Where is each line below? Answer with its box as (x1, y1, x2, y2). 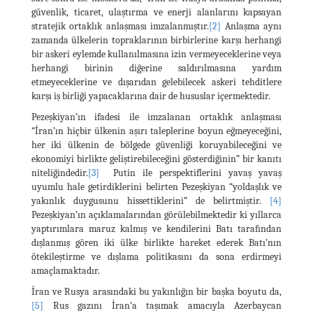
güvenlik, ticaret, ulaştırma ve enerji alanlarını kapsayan (31, 6, 282, 18)
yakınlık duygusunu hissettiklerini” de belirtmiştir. (31, 194, 270, 207)
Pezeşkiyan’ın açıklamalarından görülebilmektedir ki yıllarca (31, 208, 282, 221)
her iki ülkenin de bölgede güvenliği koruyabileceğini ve (31, 138, 282, 151)
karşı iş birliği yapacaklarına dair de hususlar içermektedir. (31, 89, 270, 102)
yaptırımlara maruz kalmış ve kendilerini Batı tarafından (31, 222, 282, 235)
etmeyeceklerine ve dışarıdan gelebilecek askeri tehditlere (31, 75, 282, 88)
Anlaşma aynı (221, 20, 282, 32)
